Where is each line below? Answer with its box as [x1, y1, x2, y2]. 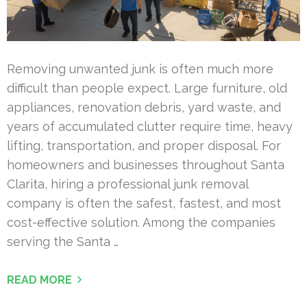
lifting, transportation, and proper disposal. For [7, 138, 281, 153]
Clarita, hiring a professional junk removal [7, 177, 248, 192]
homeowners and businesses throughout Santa [7, 158, 284, 173]
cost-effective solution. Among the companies [7, 215, 275, 230]
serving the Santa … [7, 234, 119, 249]
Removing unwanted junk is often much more [7, 62, 273, 77]
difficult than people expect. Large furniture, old [7, 81, 287, 96]
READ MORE [7, 273, 72, 287]
